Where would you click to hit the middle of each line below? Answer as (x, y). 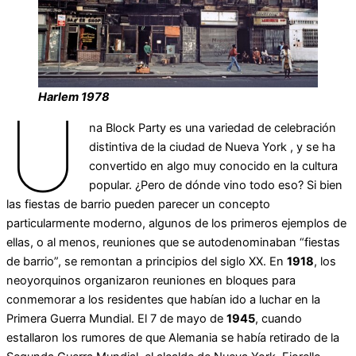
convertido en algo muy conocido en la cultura (214, 166)
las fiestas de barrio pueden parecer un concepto (138, 204)
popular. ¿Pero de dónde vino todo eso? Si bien (216, 185)
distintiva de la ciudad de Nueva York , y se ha (213, 147)
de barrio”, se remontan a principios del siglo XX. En (147, 261)
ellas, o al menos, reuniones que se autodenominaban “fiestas (173, 242)
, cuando (279, 318)
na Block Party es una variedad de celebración (213, 128)
